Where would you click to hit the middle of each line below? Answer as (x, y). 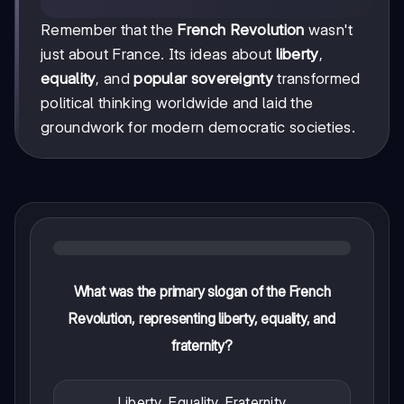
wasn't (329, 30)
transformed (317, 79)
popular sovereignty (203, 79)
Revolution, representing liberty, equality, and (202, 319)
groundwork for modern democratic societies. (198, 128)
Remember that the (109, 30)
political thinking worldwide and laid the (177, 103)
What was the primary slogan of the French (202, 292)
